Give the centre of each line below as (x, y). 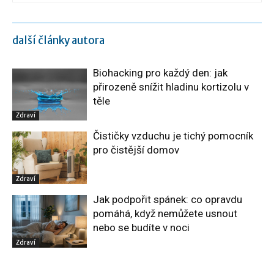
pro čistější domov (136, 150)
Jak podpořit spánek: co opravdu (168, 200)
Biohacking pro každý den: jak (161, 72)
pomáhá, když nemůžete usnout (165, 214)
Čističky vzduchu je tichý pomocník (173, 136)
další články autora (58, 40)
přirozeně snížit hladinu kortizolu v (171, 87)
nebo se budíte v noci (142, 228)
